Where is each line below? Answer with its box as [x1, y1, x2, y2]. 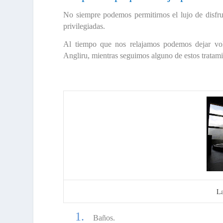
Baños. [93, 213, 115, 222]
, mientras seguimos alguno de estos [88, 51, 202, 60]
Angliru [63, 51, 88, 60]
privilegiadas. [63, 21, 106, 30]
